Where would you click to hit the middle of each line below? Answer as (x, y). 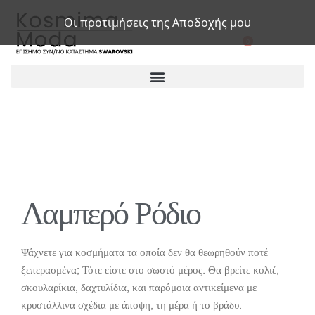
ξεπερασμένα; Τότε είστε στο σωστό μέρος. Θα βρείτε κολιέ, (150, 270)
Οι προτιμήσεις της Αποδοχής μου (157, 22)
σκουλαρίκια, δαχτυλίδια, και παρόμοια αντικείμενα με (139, 288)
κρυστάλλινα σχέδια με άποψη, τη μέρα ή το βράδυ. (131, 306)
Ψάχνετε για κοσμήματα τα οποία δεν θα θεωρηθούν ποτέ (144, 253)
